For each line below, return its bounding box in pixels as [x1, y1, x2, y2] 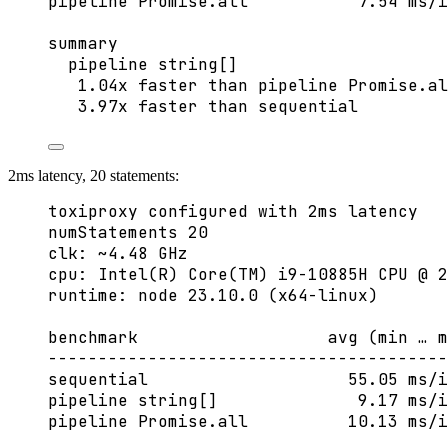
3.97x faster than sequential [78, 96, 358, 118]
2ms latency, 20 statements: [8, 167, 179, 185]
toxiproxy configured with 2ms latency [48, 201, 418, 223]
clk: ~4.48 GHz [48, 243, 188, 265]
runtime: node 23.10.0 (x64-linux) [48, 285, 378, 307]
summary [48, 33, 118, 55]
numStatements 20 [48, 222, 208, 244]
